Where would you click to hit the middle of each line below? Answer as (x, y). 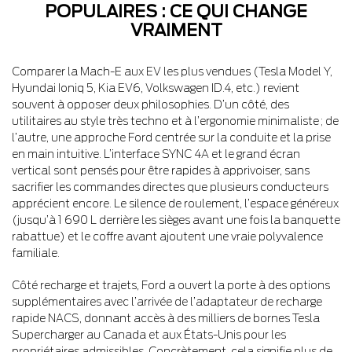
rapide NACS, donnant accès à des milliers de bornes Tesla (166, 318)
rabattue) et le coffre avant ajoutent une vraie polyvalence (167, 236)
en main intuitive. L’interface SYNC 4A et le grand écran (156, 154)
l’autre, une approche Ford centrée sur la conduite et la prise (171, 137)
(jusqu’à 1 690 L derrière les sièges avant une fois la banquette (176, 220)
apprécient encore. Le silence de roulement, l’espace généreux (175, 203)
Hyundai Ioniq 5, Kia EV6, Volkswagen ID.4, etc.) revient (156, 88)
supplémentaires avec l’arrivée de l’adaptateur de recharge (167, 301)
